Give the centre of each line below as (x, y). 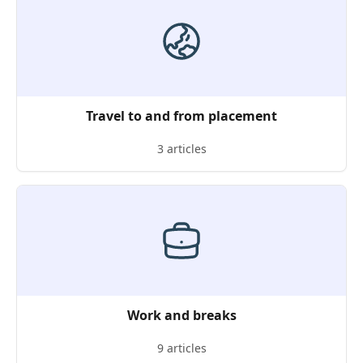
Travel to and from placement (181, 116)
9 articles (181, 348)
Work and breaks (181, 315)
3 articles (181, 149)
